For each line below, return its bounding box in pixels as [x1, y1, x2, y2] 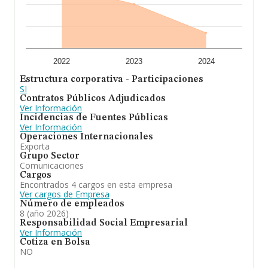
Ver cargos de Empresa [20, 188, 109, 200]
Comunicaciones [20, 160, 84, 171]
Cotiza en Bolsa [20, 237, 90, 247]
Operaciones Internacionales [20, 132, 153, 142]
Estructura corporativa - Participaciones [20, 75, 203, 84]
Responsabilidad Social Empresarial [20, 218, 188, 228]
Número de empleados [20, 199, 124, 209]
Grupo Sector [20, 151, 80, 161]
